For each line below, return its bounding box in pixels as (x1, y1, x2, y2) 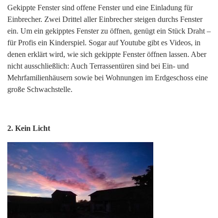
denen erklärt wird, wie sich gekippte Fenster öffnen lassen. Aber (7, 50, 206, 59)
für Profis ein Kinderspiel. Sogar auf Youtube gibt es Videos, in (7, 38, 200, 47)
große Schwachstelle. (7, 85, 73, 94)
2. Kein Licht (7, 124, 50, 133)
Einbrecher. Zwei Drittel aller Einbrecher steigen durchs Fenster (7, 15, 202, 24)
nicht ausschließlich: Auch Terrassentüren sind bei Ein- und (7, 62, 189, 71)
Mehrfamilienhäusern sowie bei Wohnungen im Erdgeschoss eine (7, 73, 208, 82)
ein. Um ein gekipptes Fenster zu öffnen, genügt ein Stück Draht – (7, 27, 211, 36)
